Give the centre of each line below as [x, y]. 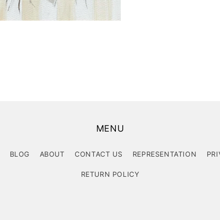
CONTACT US [99, 154]
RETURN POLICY [110, 174]
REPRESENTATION [165, 154]
